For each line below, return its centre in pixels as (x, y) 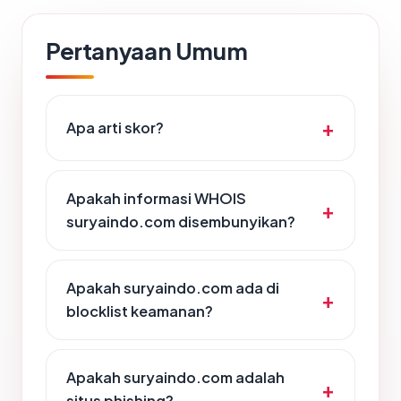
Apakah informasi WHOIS (156, 199)
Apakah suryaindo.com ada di (173, 288)
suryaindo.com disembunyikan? (181, 222)
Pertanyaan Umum (147, 51)
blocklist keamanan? (140, 311)
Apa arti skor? (115, 128)
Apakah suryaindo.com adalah (175, 378)
